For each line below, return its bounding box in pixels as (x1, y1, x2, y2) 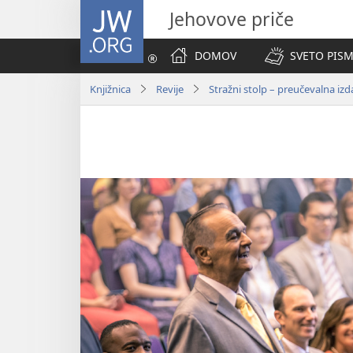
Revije (156, 81, 184, 96)
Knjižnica (90, 81, 131, 96)
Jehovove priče (169, 6, 294, 32)
